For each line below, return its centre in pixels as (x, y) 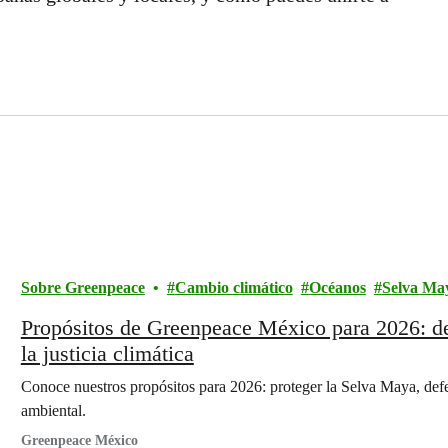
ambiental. (53, 410)
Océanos (337, 287)
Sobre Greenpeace (82, 287)
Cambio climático (233, 287)
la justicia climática (107, 353)
